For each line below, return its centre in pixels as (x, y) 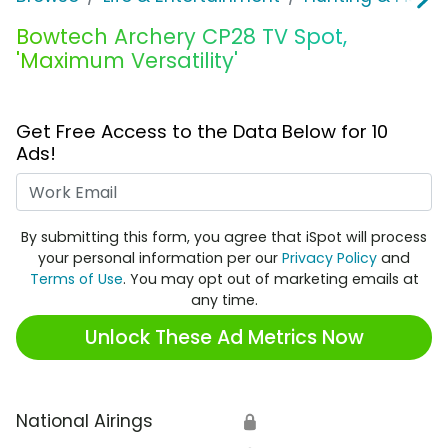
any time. (224, 300)
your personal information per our (160, 258)
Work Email (270, 185)
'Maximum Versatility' (127, 61)
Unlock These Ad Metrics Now (224, 337)
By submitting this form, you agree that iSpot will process (224, 237)
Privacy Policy (329, 258)
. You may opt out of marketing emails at (270, 279)
